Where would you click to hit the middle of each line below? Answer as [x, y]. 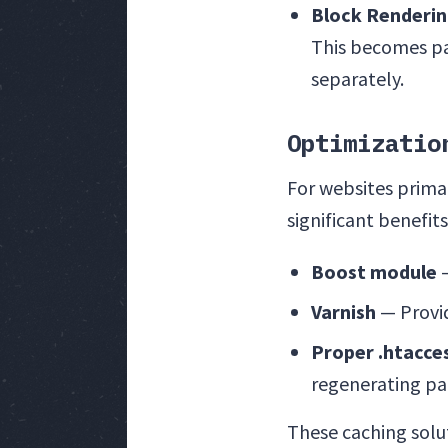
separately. [357, 78]
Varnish [343, 311]
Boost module [374, 271]
